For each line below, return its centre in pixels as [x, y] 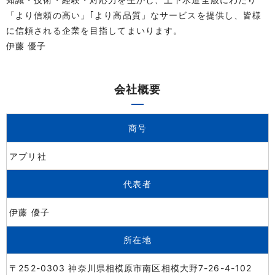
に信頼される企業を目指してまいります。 [95, 30]
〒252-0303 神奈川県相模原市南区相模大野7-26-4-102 [131, 268]
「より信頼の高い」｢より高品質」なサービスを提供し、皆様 [134, 15]
